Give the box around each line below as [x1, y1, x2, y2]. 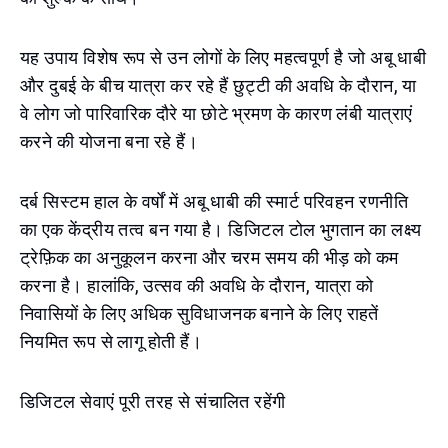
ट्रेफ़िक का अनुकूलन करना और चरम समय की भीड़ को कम [20, 247, 399, 268]
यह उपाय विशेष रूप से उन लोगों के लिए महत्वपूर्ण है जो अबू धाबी [20, 47, 427, 68]
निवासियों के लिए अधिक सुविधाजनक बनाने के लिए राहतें [20, 303, 379, 324]
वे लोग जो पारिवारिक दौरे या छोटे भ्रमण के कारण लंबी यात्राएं [20, 103, 413, 124]
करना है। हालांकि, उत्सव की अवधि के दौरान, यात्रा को [20, 275, 374, 296]
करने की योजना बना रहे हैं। [20, 131, 199, 152]
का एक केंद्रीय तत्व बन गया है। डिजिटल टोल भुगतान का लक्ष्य [20, 219, 422, 240]
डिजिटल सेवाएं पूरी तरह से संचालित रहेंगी [20, 391, 286, 412]
